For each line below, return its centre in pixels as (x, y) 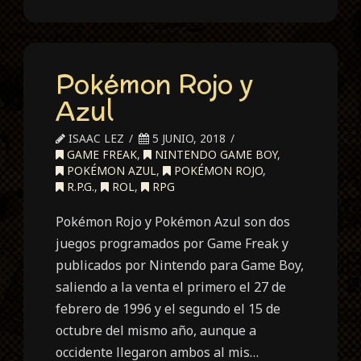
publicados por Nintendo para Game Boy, (180, 266)
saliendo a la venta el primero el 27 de (171, 287)
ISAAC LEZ (95, 139)
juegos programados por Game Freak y (172, 244)
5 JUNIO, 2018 (188, 139)
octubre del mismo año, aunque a (156, 331)
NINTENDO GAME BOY (215, 155)
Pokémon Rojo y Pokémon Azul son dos (173, 222)
